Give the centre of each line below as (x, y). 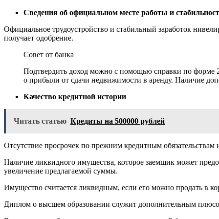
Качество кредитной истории (75, 97)
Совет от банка (49, 55)
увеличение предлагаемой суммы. (61, 171)
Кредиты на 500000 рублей (118, 121)
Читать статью (40, 121)
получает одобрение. (39, 38)
